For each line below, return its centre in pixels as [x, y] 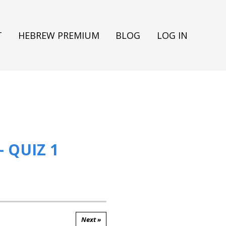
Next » [91, 219]
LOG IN [172, 35]
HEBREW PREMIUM [59, 35]
